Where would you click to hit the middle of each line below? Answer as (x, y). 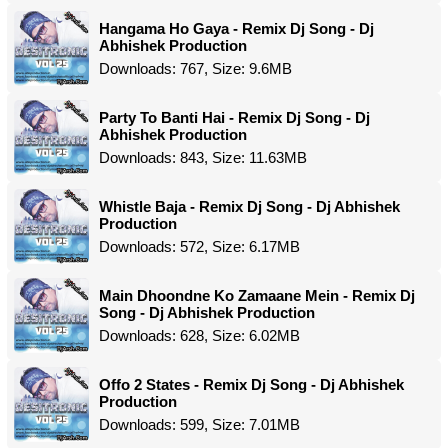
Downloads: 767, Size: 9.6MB (195, 68)
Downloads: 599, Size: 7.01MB (199, 424)
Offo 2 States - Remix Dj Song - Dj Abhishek (251, 384)
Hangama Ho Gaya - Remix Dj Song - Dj (236, 28)
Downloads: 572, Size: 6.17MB (199, 246)
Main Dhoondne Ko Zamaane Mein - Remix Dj (257, 295)
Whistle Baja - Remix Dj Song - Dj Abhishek (249, 206)
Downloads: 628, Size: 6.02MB (199, 335)
